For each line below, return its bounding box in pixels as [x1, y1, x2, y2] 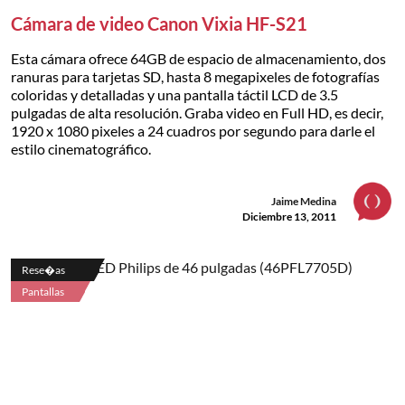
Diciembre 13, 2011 [242, 209, 336, 223]
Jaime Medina [271, 193, 336, 208]
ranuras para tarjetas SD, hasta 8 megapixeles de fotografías [11, 67, 380, 85]
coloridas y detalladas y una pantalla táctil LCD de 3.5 [11, 85, 338, 103]
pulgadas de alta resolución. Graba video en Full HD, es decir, [11, 103, 383, 121]
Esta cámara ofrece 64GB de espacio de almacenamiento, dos [11, 49, 386, 67]
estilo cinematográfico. [11, 139, 151, 157]
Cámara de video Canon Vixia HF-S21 [11, 12, 307, 34]
